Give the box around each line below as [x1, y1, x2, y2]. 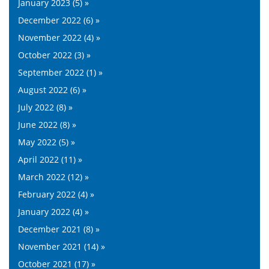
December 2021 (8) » [18, 223, 100, 235]
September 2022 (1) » [18, 66, 103, 78]
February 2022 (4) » [18, 188, 94, 200]
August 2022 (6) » [18, 83, 86, 95]
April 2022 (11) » [18, 153, 82, 165]
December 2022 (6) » [18, 14, 100, 26]
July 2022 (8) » [18, 101, 73, 113]
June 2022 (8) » [18, 118, 76, 130]
